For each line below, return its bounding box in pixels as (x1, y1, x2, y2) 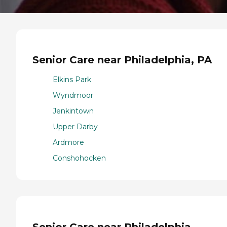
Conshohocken (53, 153, 106, 163)
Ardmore (53, 137, 84, 147)
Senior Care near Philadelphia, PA (32, 54, 212, 66)
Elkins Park (53, 74, 91, 84)
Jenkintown (53, 106, 94, 116)
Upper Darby (53, 122, 98, 131)
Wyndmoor (53, 90, 93, 100)
